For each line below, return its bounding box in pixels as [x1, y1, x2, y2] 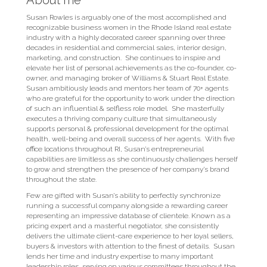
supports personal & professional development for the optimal [26, 125, 228, 133]
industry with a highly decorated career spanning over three [26, 33, 225, 42]
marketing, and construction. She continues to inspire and [26, 54, 221, 62]
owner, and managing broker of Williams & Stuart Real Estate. [26, 74, 229, 82]
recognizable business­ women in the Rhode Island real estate [26, 23, 231, 32]
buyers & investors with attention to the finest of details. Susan [26, 242, 235, 250]
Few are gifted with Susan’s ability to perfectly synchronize [26, 191, 221, 200]
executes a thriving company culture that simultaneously [26, 114, 216, 123]
